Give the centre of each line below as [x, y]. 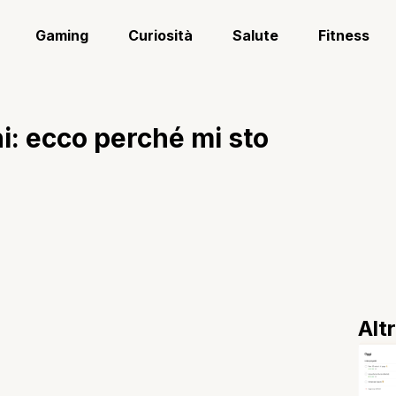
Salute [256, 35]
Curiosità [161, 35]
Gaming [62, 35]
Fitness [344, 35]
